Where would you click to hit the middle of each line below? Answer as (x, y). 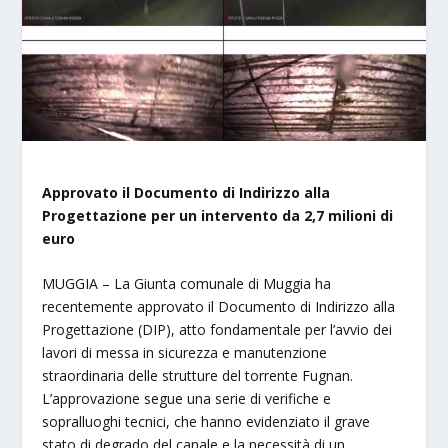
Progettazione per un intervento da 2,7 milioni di (218, 215)
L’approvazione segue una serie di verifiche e (187, 398)
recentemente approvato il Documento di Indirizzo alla (219, 306)
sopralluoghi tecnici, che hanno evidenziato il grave (206, 421)
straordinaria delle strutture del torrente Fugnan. (198, 375)
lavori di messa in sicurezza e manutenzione (185, 352)
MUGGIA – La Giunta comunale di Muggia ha (187, 283)
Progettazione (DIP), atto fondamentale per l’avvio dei (217, 329)
